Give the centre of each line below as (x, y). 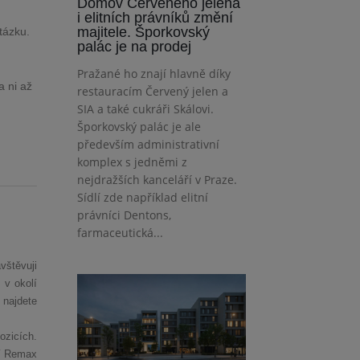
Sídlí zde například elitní (143, 198)
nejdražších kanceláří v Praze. (157, 180)
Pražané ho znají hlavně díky (154, 74)
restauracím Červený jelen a (153, 92)
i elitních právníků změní (155, 18)
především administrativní (148, 145)
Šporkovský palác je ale (139, 127)
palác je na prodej (134, 47)
